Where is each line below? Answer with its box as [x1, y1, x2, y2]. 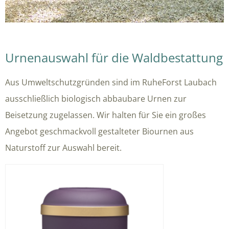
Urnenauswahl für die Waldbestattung [5, 49, 223, 66]
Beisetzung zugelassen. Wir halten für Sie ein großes [5, 109, 206, 121]
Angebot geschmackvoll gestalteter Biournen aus [5, 126, 194, 138]
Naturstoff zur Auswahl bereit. [5, 142, 122, 154]
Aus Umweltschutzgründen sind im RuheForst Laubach [5, 77, 217, 88]
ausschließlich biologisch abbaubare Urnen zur [5, 93, 187, 105]
